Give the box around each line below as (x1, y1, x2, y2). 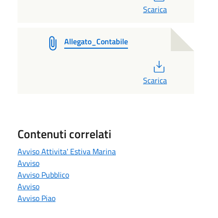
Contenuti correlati (18, 125, 111, 143)
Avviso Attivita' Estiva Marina (18, 145, 116, 157)
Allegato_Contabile (64, 35, 128, 47)
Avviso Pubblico (18, 168, 69, 181)
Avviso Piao (18, 192, 55, 204)
